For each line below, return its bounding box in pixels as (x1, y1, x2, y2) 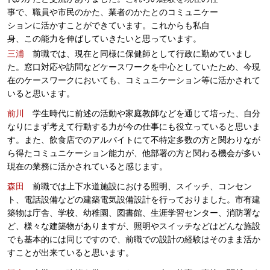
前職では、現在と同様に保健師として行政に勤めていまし (24, 48, 252, 58)
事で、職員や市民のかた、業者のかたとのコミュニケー (7, 7, 218, 17)
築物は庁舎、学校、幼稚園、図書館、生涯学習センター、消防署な (7, 208, 260, 218)
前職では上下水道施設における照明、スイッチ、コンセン (24, 181, 252, 192)
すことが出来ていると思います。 (7, 248, 134, 258)
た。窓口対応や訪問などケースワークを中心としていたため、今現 (7, 61, 260, 72)
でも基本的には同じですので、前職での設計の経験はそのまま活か (7, 234, 260, 245)
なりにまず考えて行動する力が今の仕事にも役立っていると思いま (7, 122, 260, 132)
